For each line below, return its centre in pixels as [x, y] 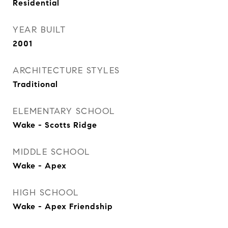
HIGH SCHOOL [46, 193]
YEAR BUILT [39, 30]
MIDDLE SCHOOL [52, 152]
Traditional [35, 84]
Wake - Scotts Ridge [55, 125]
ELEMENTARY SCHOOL [64, 111]
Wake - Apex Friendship [63, 206]
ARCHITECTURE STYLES [66, 70]
